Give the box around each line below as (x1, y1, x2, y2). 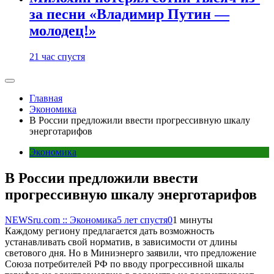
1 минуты (172, 215, 213, 226)
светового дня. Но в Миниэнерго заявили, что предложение (5, 248, 256, 259)
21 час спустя (29, 51, 85, 62)
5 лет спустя (117, 215, 168, 226)
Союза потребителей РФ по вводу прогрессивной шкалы (5, 259, 244, 270)
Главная (29, 92, 62, 103)
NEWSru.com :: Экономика (5, 215, 117, 226)
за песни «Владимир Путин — (29, 6, 229, 22)
